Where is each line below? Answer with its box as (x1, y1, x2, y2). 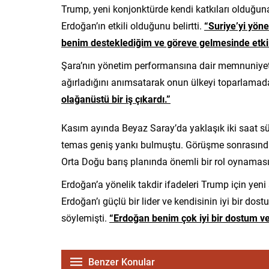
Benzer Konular (88, 255, 155, 268)
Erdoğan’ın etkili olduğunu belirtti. (61, 19, 204, 32)
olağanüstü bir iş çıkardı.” (61, 92, 171, 105)
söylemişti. (61, 211, 109, 224)
